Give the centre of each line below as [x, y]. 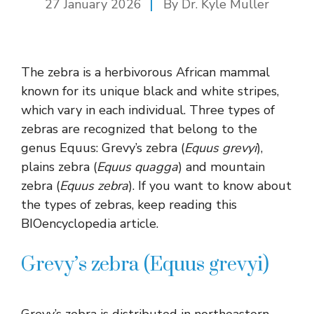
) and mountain [221, 166]
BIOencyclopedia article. [90, 223]
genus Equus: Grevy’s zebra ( [103, 148]
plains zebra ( [59, 166]
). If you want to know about [210, 185]
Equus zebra [94, 185]
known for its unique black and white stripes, [150, 91]
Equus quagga [137, 166]
